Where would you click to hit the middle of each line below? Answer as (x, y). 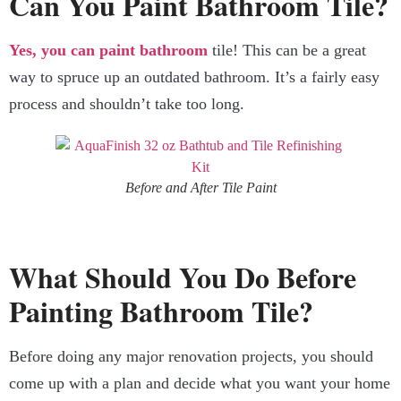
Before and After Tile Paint (200, 188)
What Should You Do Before (183, 277)
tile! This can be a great (287, 51)
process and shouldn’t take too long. (127, 104)
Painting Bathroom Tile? (161, 311)
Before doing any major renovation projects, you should (191, 357)
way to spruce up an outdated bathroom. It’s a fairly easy (194, 77)
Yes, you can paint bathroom (108, 51)
